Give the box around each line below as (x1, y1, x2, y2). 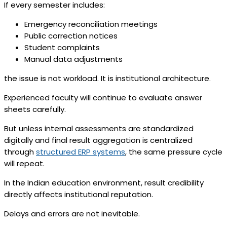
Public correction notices (24, 30, 118, 42)
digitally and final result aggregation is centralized (4, 135, 193, 146)
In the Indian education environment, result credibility (4, 177, 204, 188)
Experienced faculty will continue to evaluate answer (4, 92, 202, 103)
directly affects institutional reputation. (4, 189, 153, 200)
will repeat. (4, 158, 45, 169)
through (4, 146, 36, 158)
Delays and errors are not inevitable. (4, 208, 140, 219)
